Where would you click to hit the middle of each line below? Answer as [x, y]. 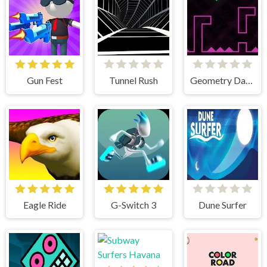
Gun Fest [44, 80]
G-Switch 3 [133, 204]
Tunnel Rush [133, 80]
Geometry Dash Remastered [249, 80]
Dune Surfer [222, 204]
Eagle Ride [44, 204]
